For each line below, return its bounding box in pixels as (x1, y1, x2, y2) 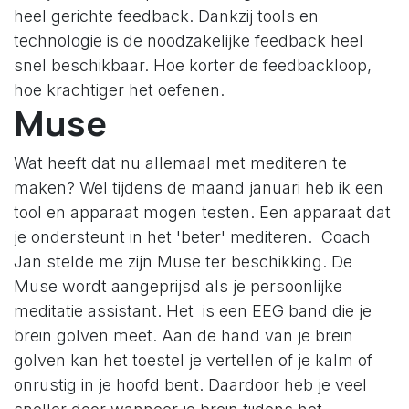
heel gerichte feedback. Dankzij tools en (14, 5, 319, 26)
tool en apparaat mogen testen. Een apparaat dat (14, 202, 391, 222)
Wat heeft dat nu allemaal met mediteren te (14, 152, 347, 173)
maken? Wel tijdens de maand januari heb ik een (14, 177, 383, 197)
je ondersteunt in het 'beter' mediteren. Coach (14, 226, 371, 246)
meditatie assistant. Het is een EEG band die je (14, 300, 372, 320)
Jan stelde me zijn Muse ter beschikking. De (14, 251, 352, 271)
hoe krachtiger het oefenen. (14, 79, 225, 100)
